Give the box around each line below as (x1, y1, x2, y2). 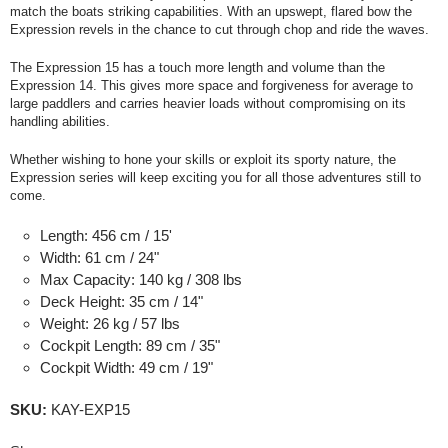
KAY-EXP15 (47, 401, 130, 418)
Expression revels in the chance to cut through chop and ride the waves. (10, 22, 429, 37)
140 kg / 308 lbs (139, 271, 242, 288)
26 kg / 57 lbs (93, 315, 180, 332)
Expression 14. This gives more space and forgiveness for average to (10, 78, 413, 93)
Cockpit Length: (40, 337, 142, 354)
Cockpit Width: (40, 359, 135, 376)
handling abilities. (10, 114, 110, 129)
